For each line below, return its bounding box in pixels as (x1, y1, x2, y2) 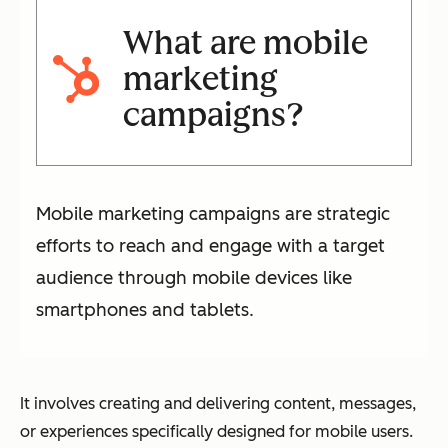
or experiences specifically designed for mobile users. (20, 421, 413, 441)
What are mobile (122, 23, 368, 62)
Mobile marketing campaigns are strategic (36, 202, 390, 225)
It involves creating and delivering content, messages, (20, 393, 416, 413)
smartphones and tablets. (36, 298, 254, 321)
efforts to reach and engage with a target (36, 234, 385, 257)
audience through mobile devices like (36, 266, 352, 289)
